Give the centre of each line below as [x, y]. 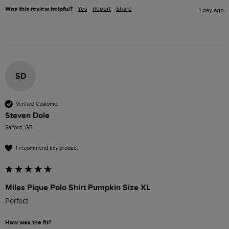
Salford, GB [19, 128]
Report [102, 9]
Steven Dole [27, 116]
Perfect [18, 201]
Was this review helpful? [39, 9]
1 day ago [211, 10]
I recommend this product [47, 148]
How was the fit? [28, 223]
